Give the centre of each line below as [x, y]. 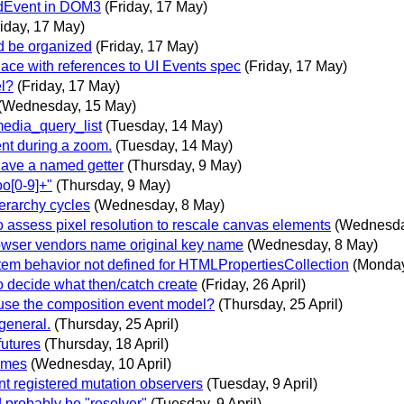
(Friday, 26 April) [253, 284]
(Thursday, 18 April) [106, 344]
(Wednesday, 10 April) [101, 363]
